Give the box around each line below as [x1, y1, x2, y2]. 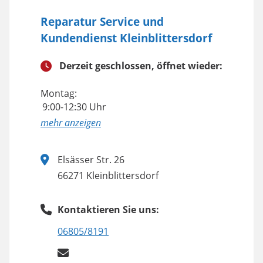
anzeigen [65, 116, 101, 130]
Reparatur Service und [41, 14, 164, 30]
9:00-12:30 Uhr [42, 100, 106, 114]
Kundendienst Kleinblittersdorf [41, 30, 212, 46]
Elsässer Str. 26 [58, 153, 125, 167]
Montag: [41, 87, 77, 100]
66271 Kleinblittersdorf [58, 169, 159, 183]
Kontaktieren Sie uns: [58, 203, 160, 216]
